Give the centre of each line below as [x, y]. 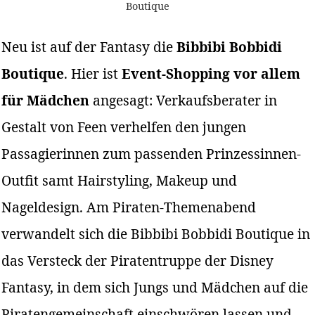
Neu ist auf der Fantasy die [89, 46]
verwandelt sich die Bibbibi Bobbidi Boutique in [156, 233]
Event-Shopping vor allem [211, 73]
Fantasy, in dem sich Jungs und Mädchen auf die [155, 287]
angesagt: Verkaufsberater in [184, 100]
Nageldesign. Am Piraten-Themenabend [129, 207]
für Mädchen [46, 100]
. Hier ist [93, 73]
